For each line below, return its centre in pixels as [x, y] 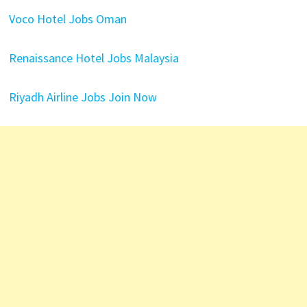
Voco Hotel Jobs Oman [67, 19]
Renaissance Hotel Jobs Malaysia [94, 58]
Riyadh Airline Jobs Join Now [83, 97]
